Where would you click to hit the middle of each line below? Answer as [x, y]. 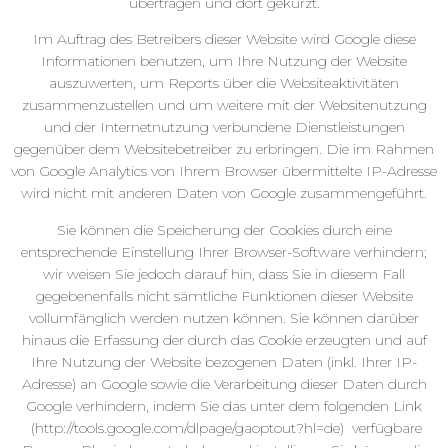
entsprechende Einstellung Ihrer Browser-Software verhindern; [224, 251]
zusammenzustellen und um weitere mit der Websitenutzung [224, 105]
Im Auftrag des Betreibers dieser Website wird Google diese [224, 39]
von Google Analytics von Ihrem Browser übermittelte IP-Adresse [224, 171]
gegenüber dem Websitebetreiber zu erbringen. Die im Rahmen [224, 149]
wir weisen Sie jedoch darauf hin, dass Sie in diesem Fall [224, 273]
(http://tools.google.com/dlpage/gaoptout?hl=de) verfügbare [224, 427]
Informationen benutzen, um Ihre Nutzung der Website [224, 61]
